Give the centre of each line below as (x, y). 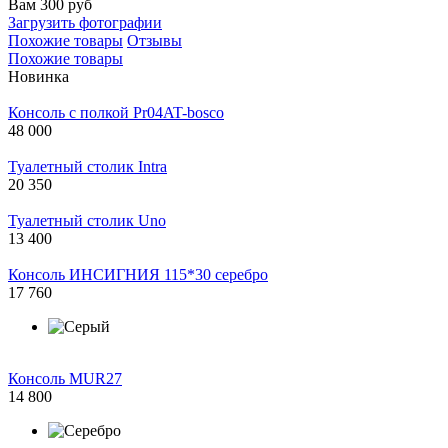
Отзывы (154, 40)
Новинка (38, 76)
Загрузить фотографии (85, 22)
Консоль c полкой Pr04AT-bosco (116, 112)
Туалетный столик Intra (87, 166)
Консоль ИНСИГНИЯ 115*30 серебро (138, 274)
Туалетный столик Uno (87, 220)
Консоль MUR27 (65, 378)
